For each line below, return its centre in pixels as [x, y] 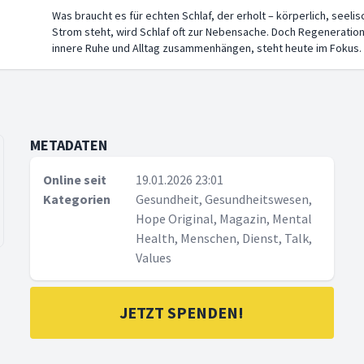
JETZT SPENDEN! [182, 312]
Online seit [75, 180]
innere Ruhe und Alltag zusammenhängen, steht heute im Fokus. [207, 48]
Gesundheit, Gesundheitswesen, [224, 199]
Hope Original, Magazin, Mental [224, 219]
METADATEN [69, 145]
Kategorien [77, 199]
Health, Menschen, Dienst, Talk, [224, 238]
